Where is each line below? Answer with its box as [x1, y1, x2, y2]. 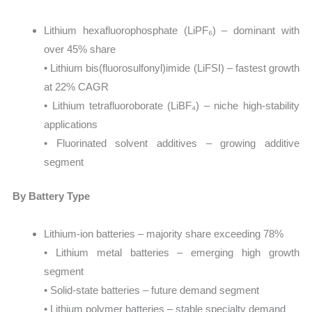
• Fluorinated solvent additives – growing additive [44, 136, 299, 149]
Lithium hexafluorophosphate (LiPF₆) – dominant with [44, 24, 299, 36]
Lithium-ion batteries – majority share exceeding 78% [44, 227, 284, 240]
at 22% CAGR [44, 80, 109, 93]
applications [44, 118, 98, 130]
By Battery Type [13, 190, 91, 203]
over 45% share [44, 42, 116, 55]
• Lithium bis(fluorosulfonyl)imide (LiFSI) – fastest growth [44, 61, 299, 74]
